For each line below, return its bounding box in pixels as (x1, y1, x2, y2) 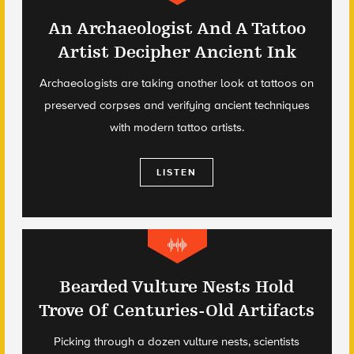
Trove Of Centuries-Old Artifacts (39, 300, 315, 321)
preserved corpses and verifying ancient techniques (43, 98, 310, 112)
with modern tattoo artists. (109, 120, 244, 134)
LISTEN (156, 167, 198, 178)
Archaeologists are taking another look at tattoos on (40, 76, 314, 90)
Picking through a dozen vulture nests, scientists (54, 334, 300, 348)
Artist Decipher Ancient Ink (57, 42, 296, 62)
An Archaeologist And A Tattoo (47, 18, 306, 39)
